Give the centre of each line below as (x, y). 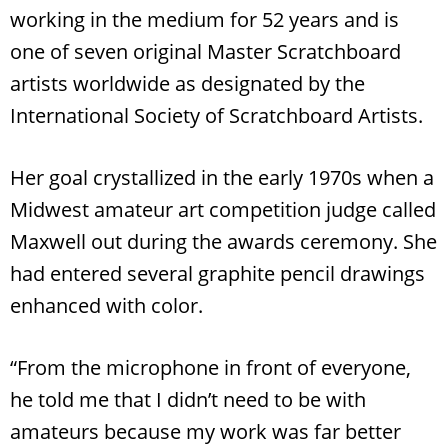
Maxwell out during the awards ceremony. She (223, 241)
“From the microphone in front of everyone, (210, 367)
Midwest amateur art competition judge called (223, 209)
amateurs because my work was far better (205, 431)
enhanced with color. (106, 305)
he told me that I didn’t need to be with (188, 399)
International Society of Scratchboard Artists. (216, 115)
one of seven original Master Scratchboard (205, 51)
